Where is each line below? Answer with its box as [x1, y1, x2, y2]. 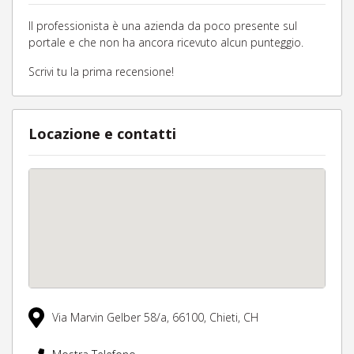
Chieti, [209, 310, 243, 326]
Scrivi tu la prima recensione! [28, 64, 174, 79]
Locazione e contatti [28, 124, 176, 143]
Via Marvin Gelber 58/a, [52, 310, 172, 326]
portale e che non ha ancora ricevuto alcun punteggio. [28, 35, 303, 50]
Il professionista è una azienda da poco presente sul [28, 18, 297, 33]
